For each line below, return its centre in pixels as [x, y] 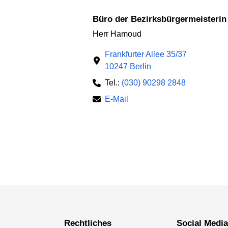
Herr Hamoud [117, 34]
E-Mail [117, 99]
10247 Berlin [128, 67]
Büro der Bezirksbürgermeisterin [163, 19]
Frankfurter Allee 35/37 [146, 54]
